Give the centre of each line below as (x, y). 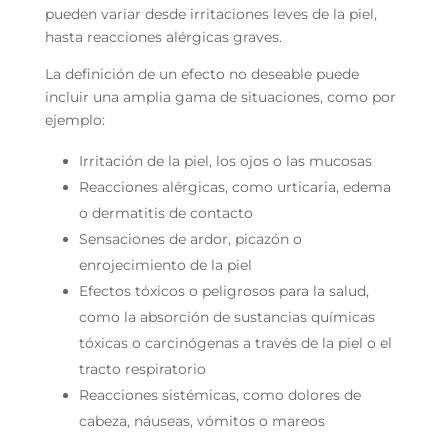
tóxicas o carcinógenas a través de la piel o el (235, 342)
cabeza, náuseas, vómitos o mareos (201, 420)
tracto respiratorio (142, 368)
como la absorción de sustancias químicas (226, 316)
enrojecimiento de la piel (165, 264)
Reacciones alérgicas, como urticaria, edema (234, 186)
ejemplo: (74, 119)
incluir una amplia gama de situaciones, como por (220, 96)
